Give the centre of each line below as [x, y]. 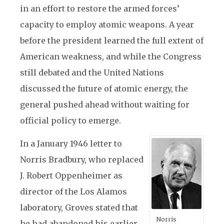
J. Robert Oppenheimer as [71, 175]
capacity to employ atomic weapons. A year [107, 24]
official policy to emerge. [70, 120]
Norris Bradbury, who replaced [82, 159]
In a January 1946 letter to [71, 143]
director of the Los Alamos [73, 191]
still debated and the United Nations [92, 72]
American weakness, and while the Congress [111, 56]
